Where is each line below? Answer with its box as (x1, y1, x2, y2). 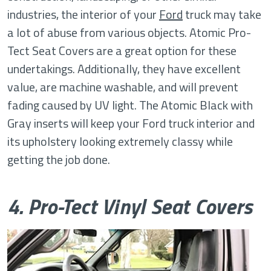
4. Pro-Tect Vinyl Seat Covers (7, 190, 253, 223)
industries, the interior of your (7, 5, 159, 24)
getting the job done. (7, 150, 110, 169)
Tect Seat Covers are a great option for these (7, 41, 237, 60)
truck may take (183, 5, 261, 24)
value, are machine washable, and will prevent (7, 77, 238, 96)
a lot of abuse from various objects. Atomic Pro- (7, 23, 251, 42)
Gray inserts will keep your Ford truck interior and (7, 114, 255, 132)
